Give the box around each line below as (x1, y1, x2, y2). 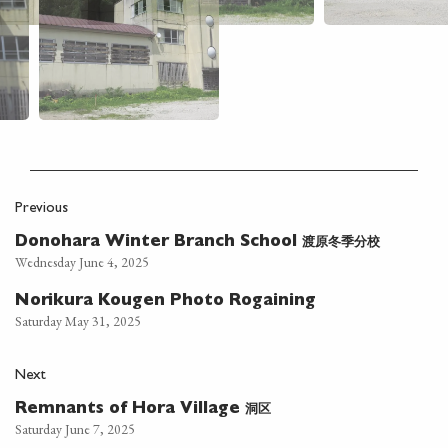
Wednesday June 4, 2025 (15, 253, 149, 271)
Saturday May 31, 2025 (15, 312, 141, 330)
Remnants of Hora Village (15, 402, 245, 418)
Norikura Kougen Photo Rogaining (15, 294, 316, 310)
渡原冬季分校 (302, 234, 380, 249)
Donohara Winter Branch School (15, 235, 302, 251)
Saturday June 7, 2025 (15, 420, 135, 438)
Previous (15, 202, 68, 217)
